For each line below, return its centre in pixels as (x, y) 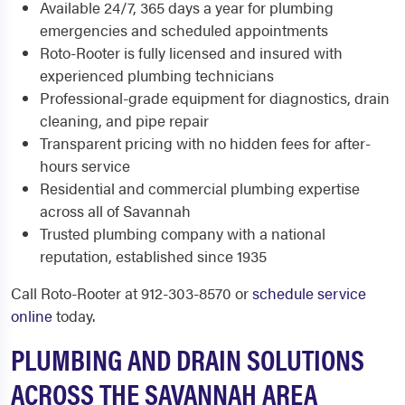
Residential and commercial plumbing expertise (200, 188)
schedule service (309, 293)
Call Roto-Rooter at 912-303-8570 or (132, 293)
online (32, 316)
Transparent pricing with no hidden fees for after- (205, 143)
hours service (85, 165)
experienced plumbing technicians (157, 75)
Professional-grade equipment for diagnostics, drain (215, 98)
